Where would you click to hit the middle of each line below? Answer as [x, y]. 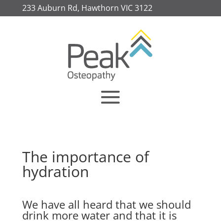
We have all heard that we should [106, 204]
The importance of [85, 157]
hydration [55, 171]
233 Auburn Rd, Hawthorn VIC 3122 [87, 8]
